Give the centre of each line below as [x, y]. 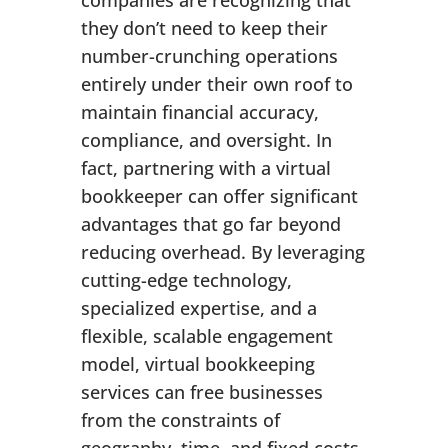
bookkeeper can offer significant [219, 196]
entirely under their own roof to [216, 84]
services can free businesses [201, 392]
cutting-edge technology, [186, 280]
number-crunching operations [209, 56]
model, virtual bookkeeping [197, 364]
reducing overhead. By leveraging [222, 252]
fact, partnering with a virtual [205, 168]
